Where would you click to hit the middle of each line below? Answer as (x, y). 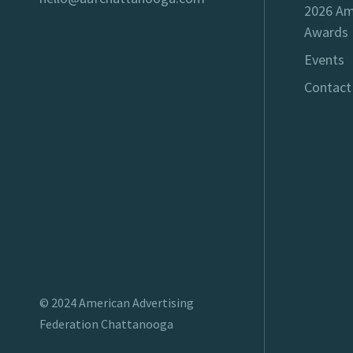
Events (324, 60)
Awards (326, 32)
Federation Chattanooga (106, 324)
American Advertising (136, 303)
